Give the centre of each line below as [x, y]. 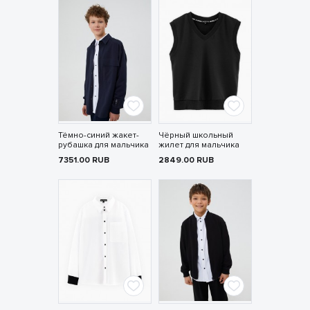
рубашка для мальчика [103, 145]
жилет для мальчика [199, 145]
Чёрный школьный [195, 136]
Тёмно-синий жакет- [98, 136]
